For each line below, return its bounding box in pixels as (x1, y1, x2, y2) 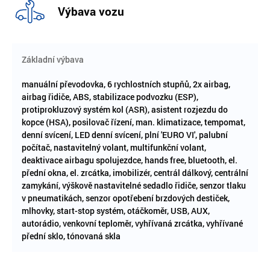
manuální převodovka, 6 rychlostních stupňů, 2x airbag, (22, 78, 230, 90)
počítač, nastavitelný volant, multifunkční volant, (22, 141, 206, 153)
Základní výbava (22, 53, 84, 65)
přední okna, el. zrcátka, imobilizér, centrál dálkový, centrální (22, 166, 248, 178)
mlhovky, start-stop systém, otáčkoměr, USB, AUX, (22, 204, 210, 216)
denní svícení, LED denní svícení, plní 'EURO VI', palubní (22, 128, 228, 140)
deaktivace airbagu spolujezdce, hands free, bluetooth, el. (22, 154, 237, 166)
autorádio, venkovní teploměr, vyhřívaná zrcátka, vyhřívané (22, 217, 243, 229)
